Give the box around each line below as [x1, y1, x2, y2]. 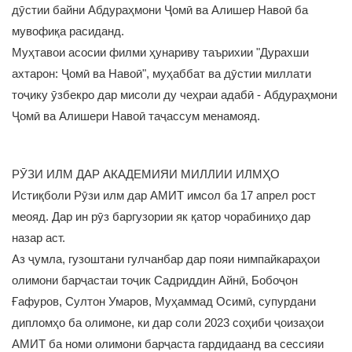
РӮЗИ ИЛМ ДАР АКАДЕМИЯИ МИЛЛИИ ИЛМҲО [12, 167, 280, 181]
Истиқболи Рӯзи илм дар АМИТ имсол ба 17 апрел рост [12, 189, 316, 202]
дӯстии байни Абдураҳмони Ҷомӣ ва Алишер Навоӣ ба [12, 3, 308, 16]
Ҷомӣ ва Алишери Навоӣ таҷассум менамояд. [12, 109, 260, 123]
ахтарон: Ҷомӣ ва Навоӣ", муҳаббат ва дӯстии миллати [12, 67, 311, 80]
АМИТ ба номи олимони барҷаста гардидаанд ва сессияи [12, 337, 324, 350]
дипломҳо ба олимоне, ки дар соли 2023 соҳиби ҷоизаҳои [12, 316, 324, 329]
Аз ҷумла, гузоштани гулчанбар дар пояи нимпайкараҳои [12, 252, 320, 266]
